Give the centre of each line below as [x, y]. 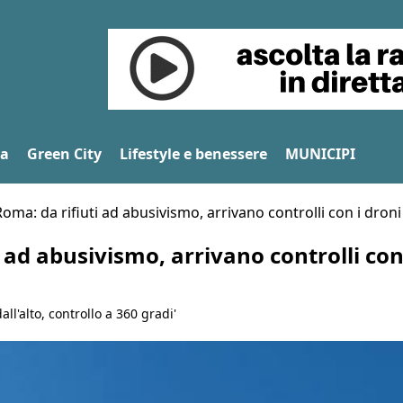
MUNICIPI [320, 153]
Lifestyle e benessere [193, 153]
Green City [64, 153]
